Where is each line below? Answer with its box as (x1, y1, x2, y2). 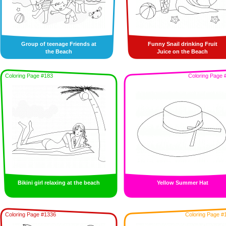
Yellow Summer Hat (156, 180, 208, 186)
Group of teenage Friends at (21, 41, 96, 47)
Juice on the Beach (157, 48, 208, 54)
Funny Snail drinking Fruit (147, 41, 217, 47)
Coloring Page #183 (5, 73, 53, 79)
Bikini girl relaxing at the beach (18, 180, 100, 186)
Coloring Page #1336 (5, 211, 56, 217)
